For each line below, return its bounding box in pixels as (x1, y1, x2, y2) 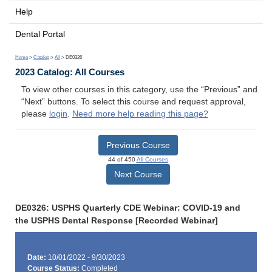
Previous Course (106, 140, 170, 150)
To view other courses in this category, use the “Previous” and (21, 85, 257, 95)
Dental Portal (15, 29, 65, 39)
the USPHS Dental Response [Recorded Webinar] (15, 216, 218, 225)
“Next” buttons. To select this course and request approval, (21, 97, 246, 107)
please (21, 109, 49, 119)
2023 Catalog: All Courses (15, 67, 124, 78)
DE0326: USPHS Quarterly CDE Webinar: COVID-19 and (15, 203, 240, 212)
